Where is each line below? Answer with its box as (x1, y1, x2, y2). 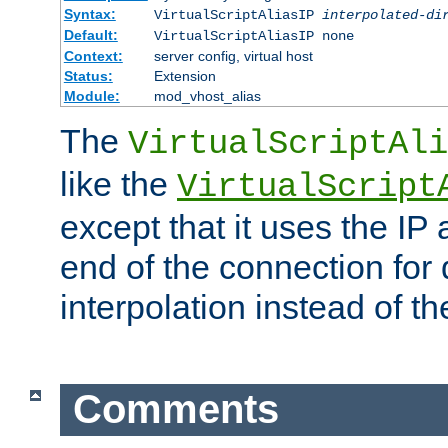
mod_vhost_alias (153, 87, 261, 104)
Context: (63, 47, 123, 64)
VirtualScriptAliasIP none (153, 27, 354, 44)
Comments (72, 387, 279, 432)
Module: (63, 87, 120, 104)
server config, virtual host (153, 47, 313, 64)
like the (60, 164, 177, 203)
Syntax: (63, 5, 116, 22)
